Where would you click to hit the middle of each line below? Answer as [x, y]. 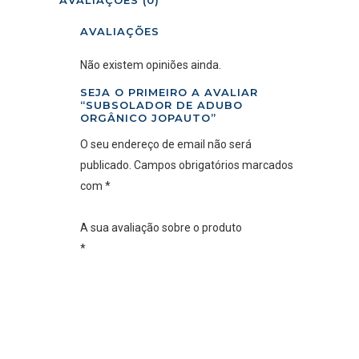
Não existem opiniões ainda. [151, 65]
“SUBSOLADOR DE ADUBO [161, 105]
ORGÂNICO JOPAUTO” [148, 118]
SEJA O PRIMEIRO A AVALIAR [169, 92]
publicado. [106, 165]
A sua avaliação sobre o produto [161, 228]
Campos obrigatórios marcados [212, 165]
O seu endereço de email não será [166, 144]
